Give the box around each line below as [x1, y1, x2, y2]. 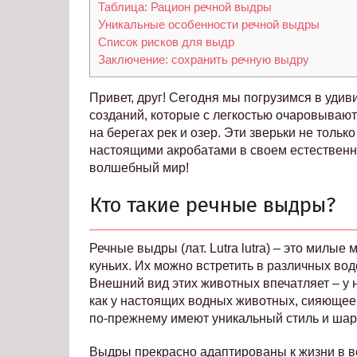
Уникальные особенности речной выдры [98, 18, 320, 32]
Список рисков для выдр [98, 35, 234, 49]
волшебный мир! [89, 161, 189, 175]
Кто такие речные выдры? [89, 193, 335, 218]
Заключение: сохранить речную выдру [98, 53, 309, 67]
